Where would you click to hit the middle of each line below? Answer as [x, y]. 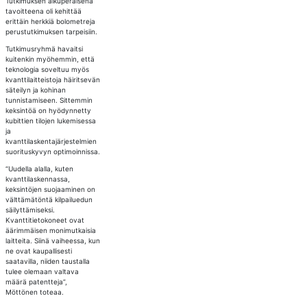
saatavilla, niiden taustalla [47, 261]
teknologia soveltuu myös [47, 69]
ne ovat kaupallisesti [38, 251]
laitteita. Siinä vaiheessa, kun [52, 241]
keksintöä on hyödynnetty [48, 110]
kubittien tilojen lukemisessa [50, 121]
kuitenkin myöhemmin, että [50, 59]
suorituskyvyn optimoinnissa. [52, 151]
